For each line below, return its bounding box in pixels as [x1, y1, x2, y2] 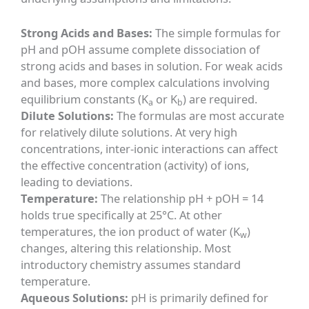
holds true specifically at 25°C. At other [21, 207, 223, 223]
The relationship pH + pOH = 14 [98, 190, 264, 207]
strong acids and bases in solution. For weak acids [21, 58, 283, 74]
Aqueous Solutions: [21, 290, 129, 306]
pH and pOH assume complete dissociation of [21, 41, 261, 58]
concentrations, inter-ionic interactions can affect [21, 141, 279, 157]
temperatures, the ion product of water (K [21, 223, 241, 240]
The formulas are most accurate [114, 108, 285, 124]
